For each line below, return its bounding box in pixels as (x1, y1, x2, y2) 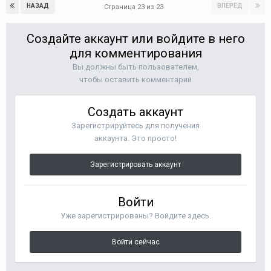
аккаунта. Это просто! (94, 134, 177, 143)
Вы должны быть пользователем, (72, 62, 199, 71)
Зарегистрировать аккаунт (90, 160, 181, 169)
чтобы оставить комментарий (79, 75, 192, 84)
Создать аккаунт (88, 105, 183, 119)
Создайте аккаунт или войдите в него (26, 31, 245, 46)
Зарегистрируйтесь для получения (71, 121, 200, 130)
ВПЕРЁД (217, 2, 243, 9)
